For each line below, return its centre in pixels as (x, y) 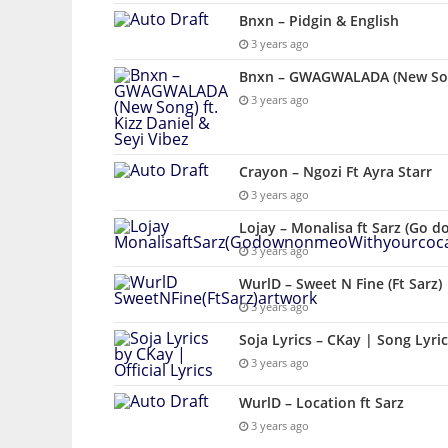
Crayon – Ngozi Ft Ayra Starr (335, 172)
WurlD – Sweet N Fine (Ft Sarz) (340, 284)
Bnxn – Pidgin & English (319, 21)
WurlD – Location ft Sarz (321, 403)
